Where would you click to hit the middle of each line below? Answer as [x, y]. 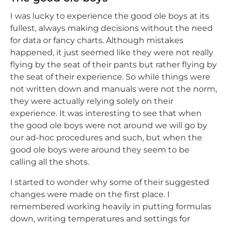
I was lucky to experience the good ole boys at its [110, 16]
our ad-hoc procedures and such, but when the [106, 137]
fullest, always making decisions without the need [111, 28]
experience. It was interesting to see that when [106, 113]
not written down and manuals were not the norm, [113, 89]
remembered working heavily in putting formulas [111, 206]
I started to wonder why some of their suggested [110, 182]
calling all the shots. [50, 162]
